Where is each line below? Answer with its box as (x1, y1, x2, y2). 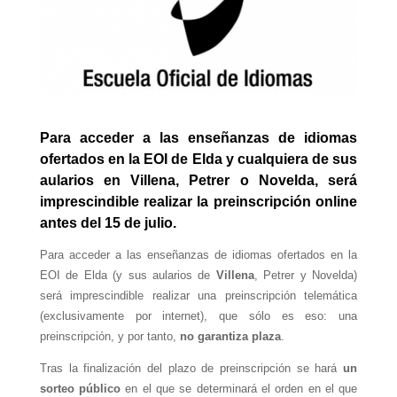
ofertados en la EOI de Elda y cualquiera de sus (39, 151, 358, 167)
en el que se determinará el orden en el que (121, 381, 358, 395)
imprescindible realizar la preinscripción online (39, 193, 358, 209)
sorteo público (39, 381, 121, 395)
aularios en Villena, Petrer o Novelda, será (39, 172, 358, 188)
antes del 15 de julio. (39, 214, 176, 230)
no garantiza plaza (179, 329, 281, 343)
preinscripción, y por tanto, (39, 329, 180, 343)
